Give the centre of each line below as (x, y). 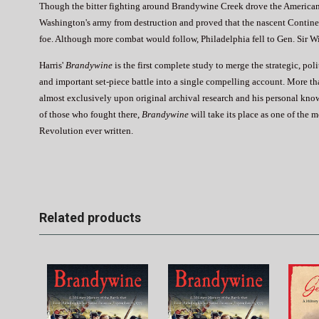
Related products (90, 217)
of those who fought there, (90, 114)
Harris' (52, 65)
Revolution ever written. (86, 130)
